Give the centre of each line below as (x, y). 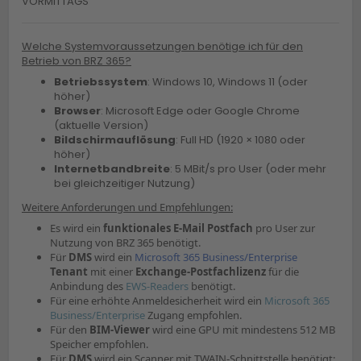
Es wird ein (77, 228)
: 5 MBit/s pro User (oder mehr (248, 169)
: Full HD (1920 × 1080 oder (241, 140)
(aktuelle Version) (101, 126)
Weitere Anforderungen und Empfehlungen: (127, 207)
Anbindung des (88, 286)
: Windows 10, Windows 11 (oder (228, 82)
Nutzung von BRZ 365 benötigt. (125, 243)
